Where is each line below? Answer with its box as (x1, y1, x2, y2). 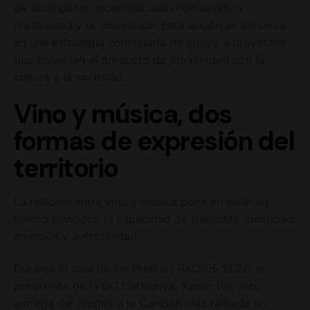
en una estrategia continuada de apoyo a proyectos (14, 35, 286, 50)
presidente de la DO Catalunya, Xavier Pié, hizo (14, 278, 261, 293)
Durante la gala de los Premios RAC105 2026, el (14, 261, 264, 275)
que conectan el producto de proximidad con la (14, 53, 264, 67)
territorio (14, 152, 118, 186)
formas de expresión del (14, 125, 295, 159)
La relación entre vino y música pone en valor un (14, 194, 268, 209)
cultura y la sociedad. (14, 70, 126, 84)
